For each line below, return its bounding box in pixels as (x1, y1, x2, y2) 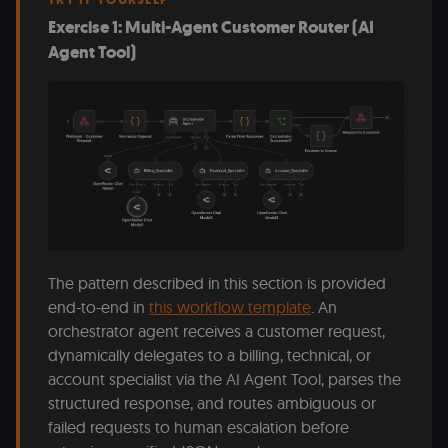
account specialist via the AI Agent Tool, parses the (48, 369, 401, 390)
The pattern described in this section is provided (48, 273, 386, 294)
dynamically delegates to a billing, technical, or (48, 345, 371, 366)
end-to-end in (48, 297, 149, 318)
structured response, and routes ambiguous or (48, 393, 376, 414)
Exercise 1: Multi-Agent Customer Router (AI (48, 16, 374, 40)
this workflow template (149, 297, 311, 318)
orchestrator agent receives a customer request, (48, 321, 385, 342)
